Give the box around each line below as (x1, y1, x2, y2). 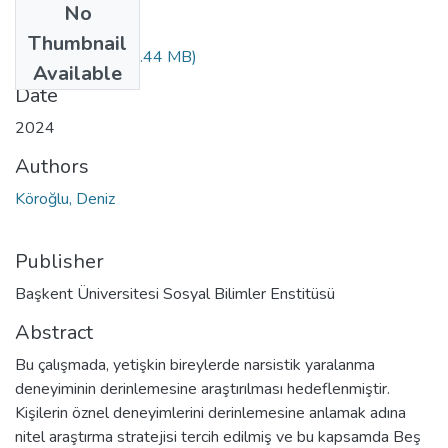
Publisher (15, 247, 104, 275)
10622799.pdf (15, 45, 125, 68)
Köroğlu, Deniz (15, 187, 115, 210)
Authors (15, 152, 89, 180)
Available (33, 59, 122, 87)
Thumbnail (28, 29, 127, 57)
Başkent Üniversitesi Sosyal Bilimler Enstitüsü (15, 282, 335, 305)
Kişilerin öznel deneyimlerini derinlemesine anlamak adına (15, 401, 406, 424)
